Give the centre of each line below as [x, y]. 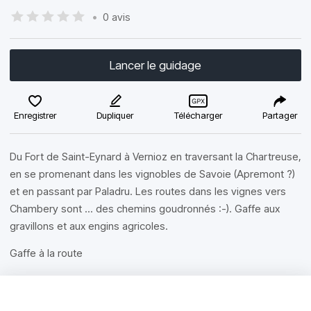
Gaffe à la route [46, 253]
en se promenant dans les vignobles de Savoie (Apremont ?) [152, 174]
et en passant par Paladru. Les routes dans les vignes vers [148, 191]
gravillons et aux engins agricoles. [89, 226]
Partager [279, 115]
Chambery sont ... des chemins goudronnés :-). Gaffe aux [145, 209]
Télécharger [198, 115]
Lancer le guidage [155, 65]
